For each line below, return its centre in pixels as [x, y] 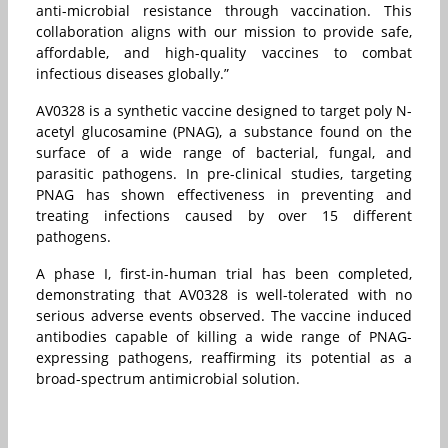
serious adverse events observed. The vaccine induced [224, 316]
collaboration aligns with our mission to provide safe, [224, 32]
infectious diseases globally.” [132, 74]
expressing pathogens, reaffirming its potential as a [224, 358]
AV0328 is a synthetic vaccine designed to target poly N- [224, 111]
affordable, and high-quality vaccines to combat [224, 53]
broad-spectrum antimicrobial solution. [168, 379]
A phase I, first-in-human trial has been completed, [224, 274]
